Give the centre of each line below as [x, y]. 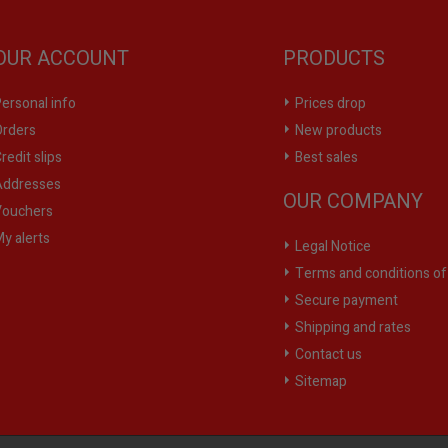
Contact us [327, 355]
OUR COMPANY [353, 202]
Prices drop [329, 104]
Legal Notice [332, 247]
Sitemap [320, 382]
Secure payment [345, 301]
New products [337, 131]
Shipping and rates [352, 328]
